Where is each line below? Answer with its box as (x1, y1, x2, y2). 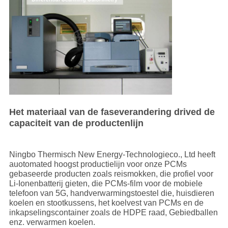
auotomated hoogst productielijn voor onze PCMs (9, 159, 187, 168)
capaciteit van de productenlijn (9, 118, 144, 128)
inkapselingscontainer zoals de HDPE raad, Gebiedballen (9, 208, 218, 217)
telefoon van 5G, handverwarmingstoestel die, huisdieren (9, 188, 214, 197)
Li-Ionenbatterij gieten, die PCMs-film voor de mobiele (9, 179, 203, 188)
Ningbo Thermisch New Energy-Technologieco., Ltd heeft (9, 150, 215, 159)
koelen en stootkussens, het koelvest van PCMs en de (9, 198, 204, 207)
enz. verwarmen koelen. (9, 217, 95, 226)
